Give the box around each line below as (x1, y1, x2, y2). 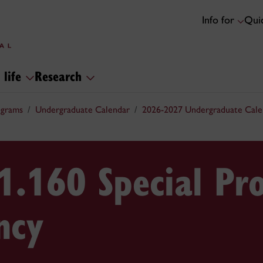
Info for (202, 14, 237, 27)
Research (35, 66, 86, 85)
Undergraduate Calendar (35, 104, 130, 115)
